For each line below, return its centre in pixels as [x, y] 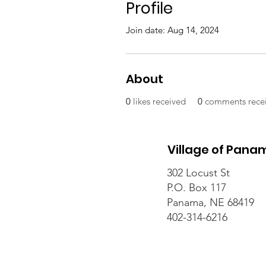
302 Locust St [198, 173]
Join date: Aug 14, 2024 [172, 30]
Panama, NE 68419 [210, 202]
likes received [159, 101]
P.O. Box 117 [197, 188]
